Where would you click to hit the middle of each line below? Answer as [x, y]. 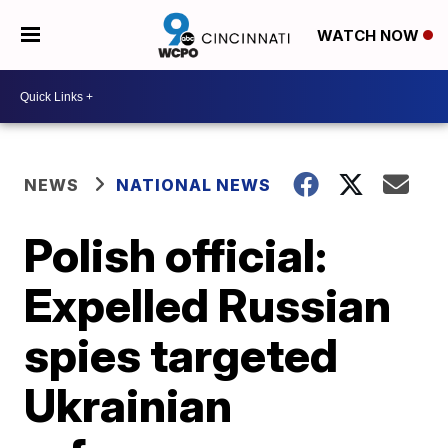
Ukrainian [128, 405]
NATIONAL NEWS [194, 185]
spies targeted [181, 355]
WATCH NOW [369, 36]
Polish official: [176, 255]
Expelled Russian [208, 305]
